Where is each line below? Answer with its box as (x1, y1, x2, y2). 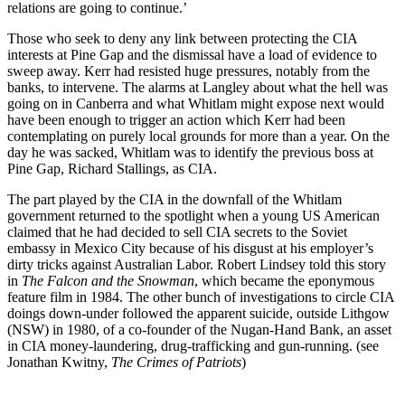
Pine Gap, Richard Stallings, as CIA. (7, 160, 217, 176)
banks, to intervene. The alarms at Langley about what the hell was (7, 79, 388, 95)
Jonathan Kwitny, (7, 353, 111, 370)
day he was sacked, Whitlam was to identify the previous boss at (7, 144, 373, 160)
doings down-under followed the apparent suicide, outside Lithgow (7, 305, 390, 321)
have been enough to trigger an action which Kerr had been (7, 111, 345, 127)
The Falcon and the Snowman (22, 272, 194, 288)
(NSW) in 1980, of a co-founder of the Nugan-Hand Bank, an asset (7, 321, 391, 337)
